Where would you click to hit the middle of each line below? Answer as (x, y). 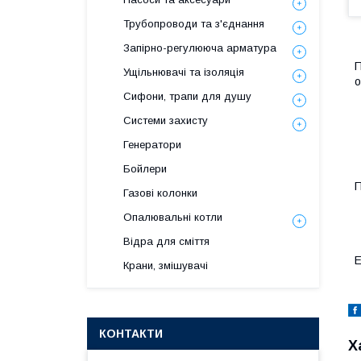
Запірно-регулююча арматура (200, 48)
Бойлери (145, 169)
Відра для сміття (166, 241)
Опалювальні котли (173, 217)
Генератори (152, 145)
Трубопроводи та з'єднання (194, 24)
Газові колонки (160, 193)
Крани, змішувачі (166, 266)
